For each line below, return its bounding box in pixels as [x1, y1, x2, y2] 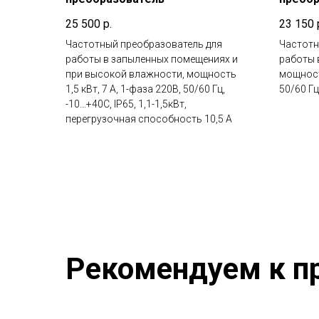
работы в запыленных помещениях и [66, 53, 238, 65]
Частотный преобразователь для [66, 38, 222, 50]
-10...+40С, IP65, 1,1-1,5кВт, [66, 98, 187, 110]
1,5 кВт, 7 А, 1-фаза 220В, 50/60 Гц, [66, 83, 225, 95]
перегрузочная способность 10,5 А [66, 113, 232, 125]
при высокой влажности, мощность [66, 68, 236, 80]
